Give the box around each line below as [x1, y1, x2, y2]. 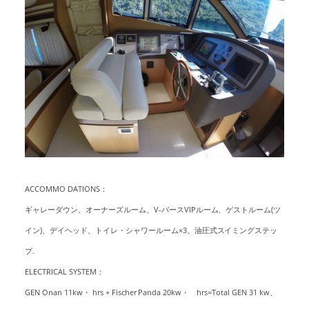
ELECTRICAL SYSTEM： [24, 267, 104, 277]
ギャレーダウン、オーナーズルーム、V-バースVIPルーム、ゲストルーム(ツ [24, 205, 281, 215]
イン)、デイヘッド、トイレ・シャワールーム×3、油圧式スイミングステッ [24, 226, 278, 236]
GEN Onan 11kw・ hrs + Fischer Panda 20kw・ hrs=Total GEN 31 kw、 [24, 288, 278, 298]
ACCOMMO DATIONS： [24, 184, 108, 195]
